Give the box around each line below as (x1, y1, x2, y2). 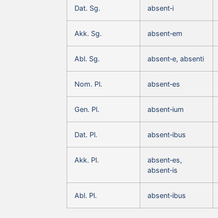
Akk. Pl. (74, 155, 99, 164)
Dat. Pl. (74, 130, 97, 139)
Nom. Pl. (74, 79, 102, 88)
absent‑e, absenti (147, 54, 204, 63)
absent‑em (147, 29, 182, 37)
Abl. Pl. (74, 191, 97, 200)
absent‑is (147, 165, 178, 174)
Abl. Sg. (74, 54, 100, 63)
